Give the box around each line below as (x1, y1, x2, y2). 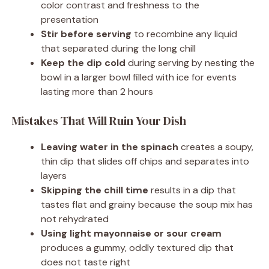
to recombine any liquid (131, 28, 237, 41)
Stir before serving (41, 28, 131, 41)
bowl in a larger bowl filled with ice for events (41, 71, 237, 84)
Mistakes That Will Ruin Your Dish (12, 112, 186, 130)
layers (41, 169, 67, 183)
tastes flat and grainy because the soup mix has (41, 198, 253, 211)
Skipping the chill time (41, 184, 148, 197)
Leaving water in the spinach (41, 141, 178, 154)
